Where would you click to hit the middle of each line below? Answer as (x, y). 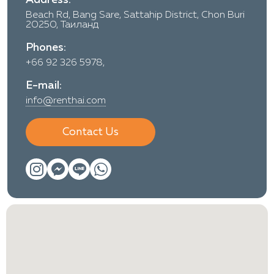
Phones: (46, 47)
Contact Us (91, 132)
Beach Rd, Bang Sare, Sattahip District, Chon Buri (135, 15)
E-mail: (44, 85)
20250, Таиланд (62, 25)
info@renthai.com (66, 101)
